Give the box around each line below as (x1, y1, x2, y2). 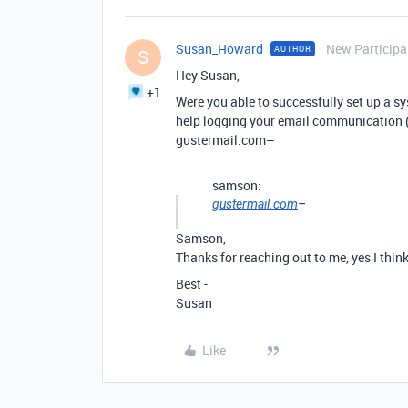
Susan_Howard (176, 39, 263, 57)
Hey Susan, (176, 66, 240, 84)
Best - (176, 274, 208, 292)
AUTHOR (274, 42, 311, 55)
